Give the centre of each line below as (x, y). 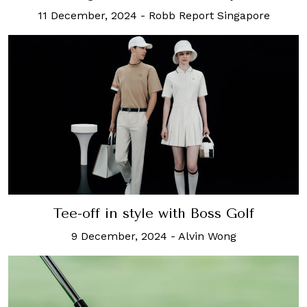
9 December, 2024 (119, 236)
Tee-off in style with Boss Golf (153, 213)
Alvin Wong (207, 236)
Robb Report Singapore (209, 15)
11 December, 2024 (87, 15)
